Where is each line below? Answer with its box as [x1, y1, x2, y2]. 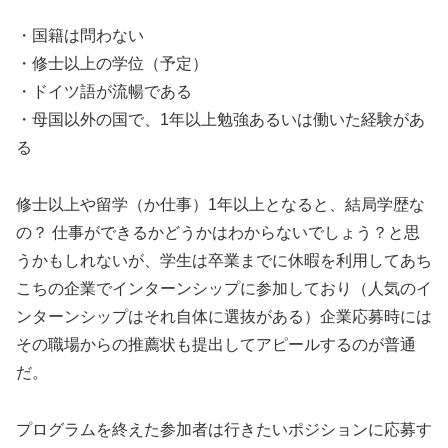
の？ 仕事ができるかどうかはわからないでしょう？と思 [16, 223, 420, 241]
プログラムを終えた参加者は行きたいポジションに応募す [16, 420, 432, 438]
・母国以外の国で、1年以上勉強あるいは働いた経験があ [16, 111, 425, 129]
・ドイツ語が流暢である [16, 83, 192, 101]
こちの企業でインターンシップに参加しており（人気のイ [16, 279, 432, 297]
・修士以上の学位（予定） [16, 55, 208, 73]
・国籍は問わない [16, 27, 144, 45]
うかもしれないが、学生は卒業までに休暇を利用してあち [16, 251, 432, 269]
